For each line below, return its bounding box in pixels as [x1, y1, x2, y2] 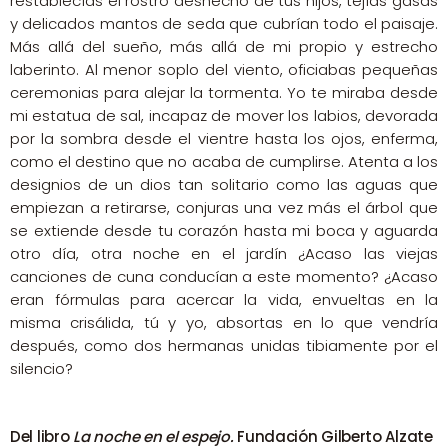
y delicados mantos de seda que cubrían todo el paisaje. [10, 12, 438, 34]
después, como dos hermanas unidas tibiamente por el [10, 334, 438, 356]
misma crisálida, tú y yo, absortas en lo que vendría [10, 311, 438, 333]
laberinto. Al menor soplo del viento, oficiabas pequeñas [10, 58, 438, 80]
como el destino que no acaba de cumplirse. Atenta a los [10, 150, 438, 172]
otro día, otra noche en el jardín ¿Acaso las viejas [10, 242, 438, 264]
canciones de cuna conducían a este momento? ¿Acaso [10, 265, 438, 287]
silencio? [10, 357, 73, 379]
